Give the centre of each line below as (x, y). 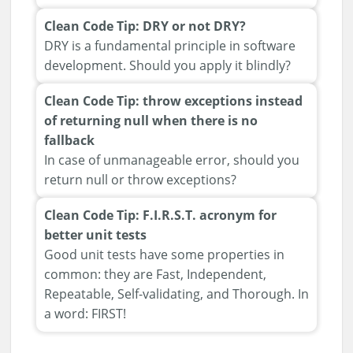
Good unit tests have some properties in (164, 254)
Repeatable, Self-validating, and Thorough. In (176, 294)
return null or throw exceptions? (140, 179)
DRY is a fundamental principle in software (170, 45)
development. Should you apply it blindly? (167, 65)
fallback (69, 140)
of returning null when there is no (151, 120)
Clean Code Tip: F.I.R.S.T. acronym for (160, 215)
